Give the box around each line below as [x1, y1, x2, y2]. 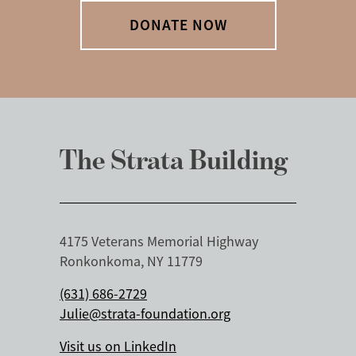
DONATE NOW [129, 14, 227, 35]
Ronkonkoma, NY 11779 [60, 252, 203, 270]
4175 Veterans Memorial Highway [60, 232, 258, 250]
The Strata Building [60, 142, 288, 176]
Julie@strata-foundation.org [60, 304, 230, 323]
